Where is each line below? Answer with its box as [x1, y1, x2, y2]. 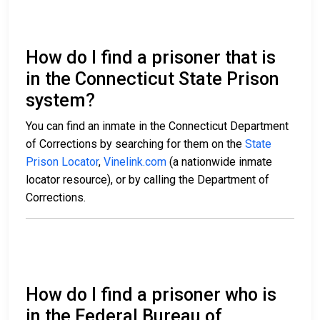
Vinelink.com [104, 155, 166, 169]
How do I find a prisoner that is [26, 47, 276, 69]
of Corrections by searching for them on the [26, 137, 245, 151]
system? [26, 90, 95, 111]
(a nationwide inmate [166, 155, 272, 169]
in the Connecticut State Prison [26, 69, 279, 90]
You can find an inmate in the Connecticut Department [26, 119, 289, 134]
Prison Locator [26, 155, 99, 169]
